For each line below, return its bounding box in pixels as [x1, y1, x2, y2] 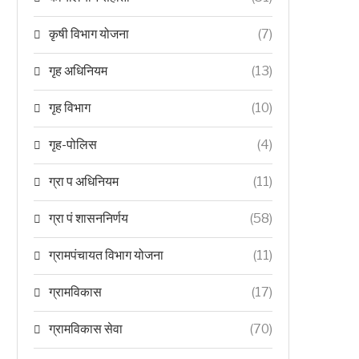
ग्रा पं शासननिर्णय [49, 211, 128, 226]
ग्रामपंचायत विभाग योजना [49, 248, 163, 263]
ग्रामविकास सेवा [49, 321, 123, 337]
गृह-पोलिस [49, 137, 97, 152]
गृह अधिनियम [49, 63, 107, 79]
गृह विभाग [49, 100, 91, 115]
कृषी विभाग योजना [49, 26, 129, 42]
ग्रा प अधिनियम [49, 174, 119, 189]
